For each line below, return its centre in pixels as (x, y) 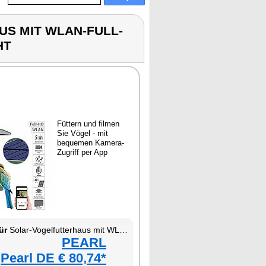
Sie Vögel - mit (83, 133)
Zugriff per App (82, 152)
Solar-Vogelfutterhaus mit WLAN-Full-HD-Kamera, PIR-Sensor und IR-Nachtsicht (63, 230)
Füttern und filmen (88, 124)
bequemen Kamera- (91, 143)
